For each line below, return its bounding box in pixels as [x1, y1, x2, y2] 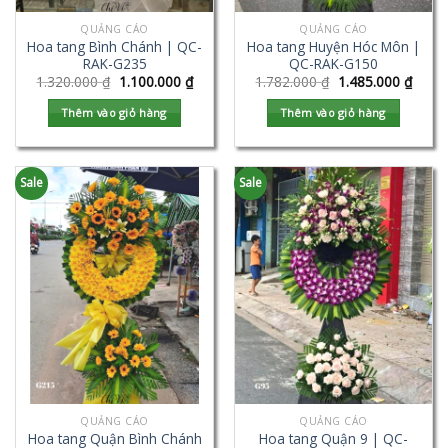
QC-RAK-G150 [289, 53, 378, 73]
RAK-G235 [82, 53, 147, 73]
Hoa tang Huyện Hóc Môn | [247, 36, 420, 56]
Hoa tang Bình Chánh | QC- [27, 36, 202, 56]
